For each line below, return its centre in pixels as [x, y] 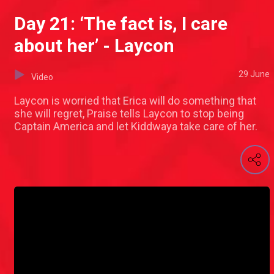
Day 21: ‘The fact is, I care [121, 24]
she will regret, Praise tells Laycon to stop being [129, 114]
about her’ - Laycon [94, 46]
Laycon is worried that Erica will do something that [135, 101]
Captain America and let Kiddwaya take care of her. [136, 127]
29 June [254, 74]
